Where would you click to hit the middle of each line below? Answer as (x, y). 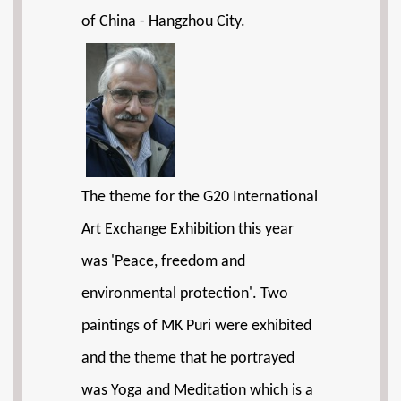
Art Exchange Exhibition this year (188, 230)
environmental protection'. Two (185, 294)
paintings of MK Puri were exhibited (196, 327)
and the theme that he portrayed (188, 359)
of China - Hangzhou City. (163, 22)
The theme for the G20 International (200, 198)
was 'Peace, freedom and (163, 262)
